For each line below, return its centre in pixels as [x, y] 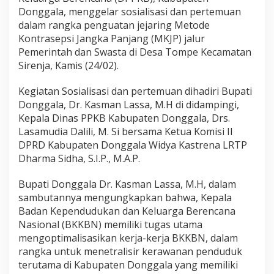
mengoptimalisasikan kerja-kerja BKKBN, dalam [128, 238]
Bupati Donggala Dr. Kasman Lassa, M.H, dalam [127, 184]
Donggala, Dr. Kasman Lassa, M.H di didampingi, [129, 104]
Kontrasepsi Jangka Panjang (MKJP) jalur [112, 38]
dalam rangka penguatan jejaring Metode [114, 25]
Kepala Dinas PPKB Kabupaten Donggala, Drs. [124, 118]
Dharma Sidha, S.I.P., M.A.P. [79, 158]
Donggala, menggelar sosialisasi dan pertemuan [130, 11]
